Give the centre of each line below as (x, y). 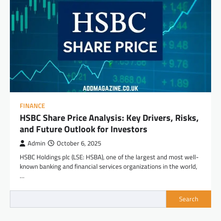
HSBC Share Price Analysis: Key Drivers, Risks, (109, 117)
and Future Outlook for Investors (84, 129)
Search (189, 199)
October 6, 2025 (79, 143)
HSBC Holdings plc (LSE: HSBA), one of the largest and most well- (109, 157)
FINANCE (32, 106)
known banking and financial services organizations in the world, (109, 166)
